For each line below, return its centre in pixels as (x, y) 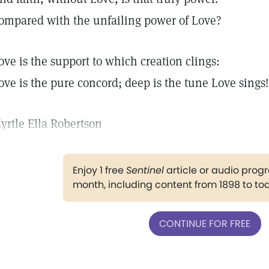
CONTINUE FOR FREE (205, 223)
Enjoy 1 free (99, 170)
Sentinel (145, 170)
